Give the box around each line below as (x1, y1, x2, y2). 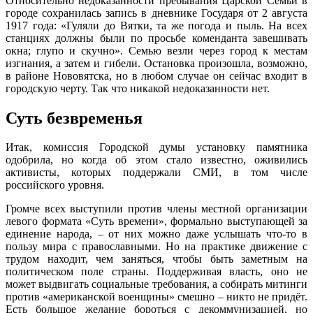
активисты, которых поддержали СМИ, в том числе (6, 166, 307, 179)
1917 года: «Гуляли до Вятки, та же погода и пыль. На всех (6, 19, 307, 31)
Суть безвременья (6, 108, 143, 127)
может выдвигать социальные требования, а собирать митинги (6, 278, 307, 291)
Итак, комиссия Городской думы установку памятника (6, 141, 307, 154)
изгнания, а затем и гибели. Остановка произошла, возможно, (6, 57, 307, 69)
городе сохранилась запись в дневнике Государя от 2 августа (6, 6, 307, 19)
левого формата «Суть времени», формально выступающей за (6, 215, 307, 228)
